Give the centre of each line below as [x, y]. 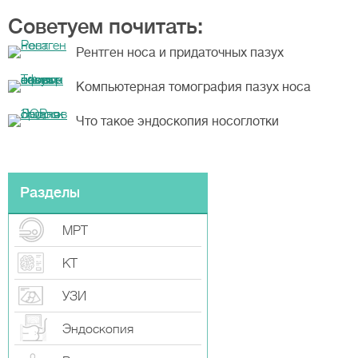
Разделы [50, 193]
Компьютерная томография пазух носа [193, 87]
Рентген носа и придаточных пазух [180, 53]
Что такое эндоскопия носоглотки [177, 121]
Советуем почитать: [105, 27]
